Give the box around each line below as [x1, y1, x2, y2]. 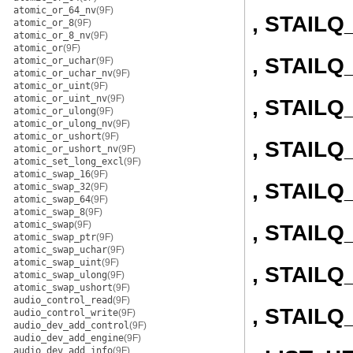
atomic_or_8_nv [13, 30, 91, 41]
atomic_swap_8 [13, 206, 85, 217]
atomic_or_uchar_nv [13, 68, 113, 79]
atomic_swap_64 [13, 194, 91, 205]
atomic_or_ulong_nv [13, 118, 113, 129]
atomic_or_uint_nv [13, 93, 107, 104]
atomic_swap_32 [13, 181, 91, 192]
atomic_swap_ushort [13, 282, 113, 293]
